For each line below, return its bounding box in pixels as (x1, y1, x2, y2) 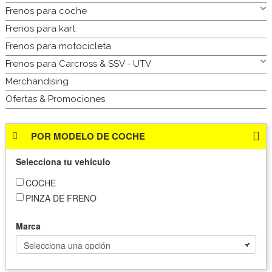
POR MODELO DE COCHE (31, 129, 146, 143)
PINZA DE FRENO (25, 192, 97, 205)
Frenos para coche (5, 5, 87, 16)
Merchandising (5, 75, 69, 87)
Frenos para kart (5, 22, 75, 34)
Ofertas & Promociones (5, 93, 105, 104)
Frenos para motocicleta (5, 40, 111, 52)
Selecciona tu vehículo (16, 155, 110, 168)
